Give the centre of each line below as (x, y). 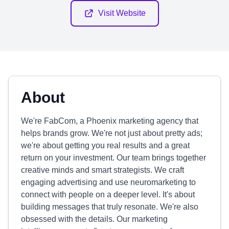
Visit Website (122, 13)
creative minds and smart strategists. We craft (102, 170)
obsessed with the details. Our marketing (94, 219)
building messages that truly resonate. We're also (110, 207)
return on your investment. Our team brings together (113, 158)
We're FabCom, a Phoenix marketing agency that (110, 121)
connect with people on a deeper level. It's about (108, 194)
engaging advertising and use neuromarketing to (108, 182)
